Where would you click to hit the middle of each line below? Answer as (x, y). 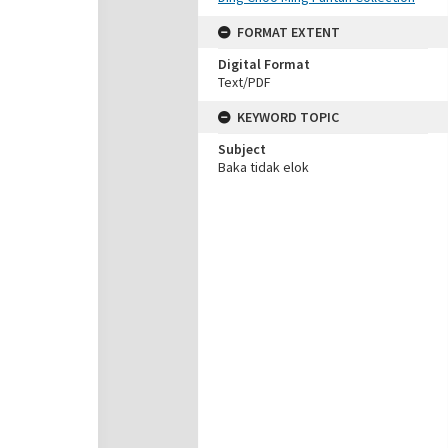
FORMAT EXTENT (288, 32)
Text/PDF (244, 82)
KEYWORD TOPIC (288, 117)
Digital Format (264, 64)
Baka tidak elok (263, 167)
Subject (242, 149)
